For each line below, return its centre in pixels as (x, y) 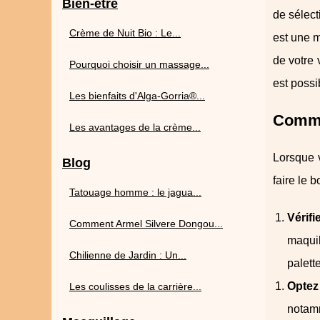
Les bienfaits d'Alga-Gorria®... (137, 96)
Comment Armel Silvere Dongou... (146, 224)
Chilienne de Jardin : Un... (128, 255)
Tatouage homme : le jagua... (135, 192)
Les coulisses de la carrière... (135, 286)
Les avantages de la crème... (135, 127)
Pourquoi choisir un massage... (139, 64)
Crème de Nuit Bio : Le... (125, 33)
